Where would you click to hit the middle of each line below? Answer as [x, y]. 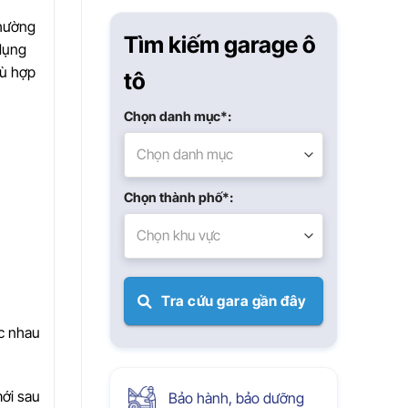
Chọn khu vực [178, 235]
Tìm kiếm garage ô [219, 45]
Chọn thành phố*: [178, 197]
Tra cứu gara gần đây [233, 301]
